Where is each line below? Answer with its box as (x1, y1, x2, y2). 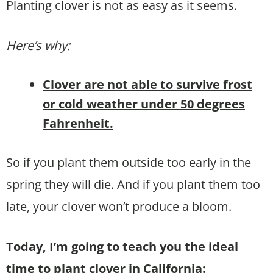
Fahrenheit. (43, 115, 113, 132)
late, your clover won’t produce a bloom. (6, 197, 232, 214)
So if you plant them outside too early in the (6, 154, 251, 171)
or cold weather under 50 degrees (43, 95, 245, 112)
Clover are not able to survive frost (43, 76, 252, 93)
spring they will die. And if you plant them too (6, 175, 260, 193)
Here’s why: (6, 37, 70, 54)
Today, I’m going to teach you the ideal (6, 238, 238, 255)
